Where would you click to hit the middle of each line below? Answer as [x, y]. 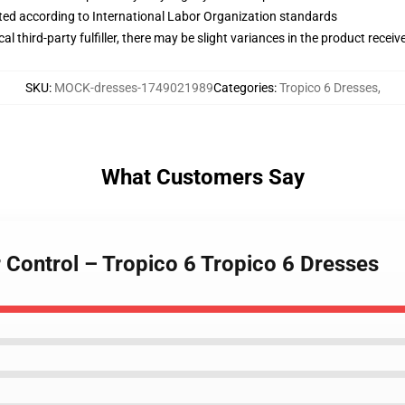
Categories [243, 88]
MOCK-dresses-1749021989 [133, 88]
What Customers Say [202, 177]
